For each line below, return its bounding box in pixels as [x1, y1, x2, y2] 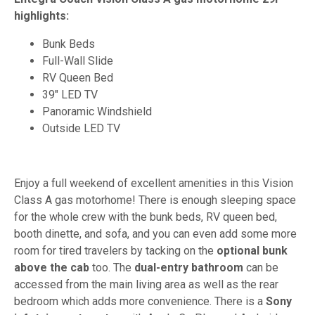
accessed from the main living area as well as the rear [14, 277, 278, 291]
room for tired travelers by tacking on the [14, 243, 217, 257]
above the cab [14, 260, 89, 274]
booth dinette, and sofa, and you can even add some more [14, 226, 297, 240]
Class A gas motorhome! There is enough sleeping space [14, 193, 296, 207]
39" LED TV [42, 87, 98, 101]
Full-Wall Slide [42, 53, 113, 67]
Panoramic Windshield [42, 104, 152, 118]
